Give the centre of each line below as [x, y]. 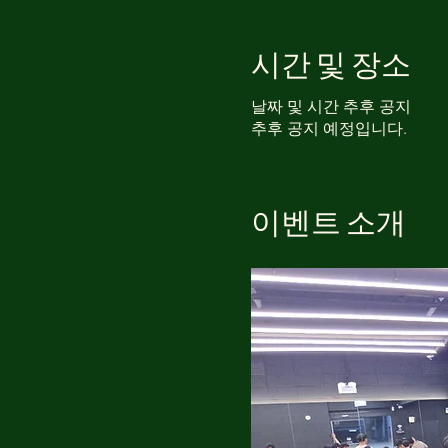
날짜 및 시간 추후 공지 [330, 106]
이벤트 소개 [328, 219]
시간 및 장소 [330, 61]
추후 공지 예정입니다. [328, 128]
